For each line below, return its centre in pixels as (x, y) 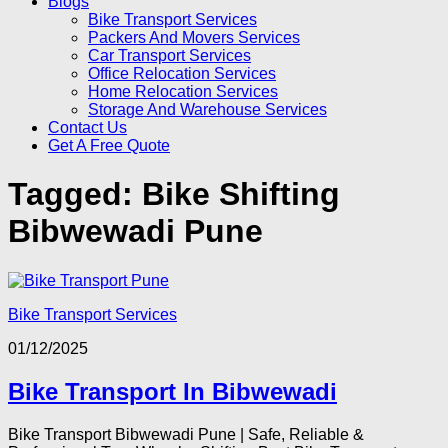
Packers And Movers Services (194, 37)
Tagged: (75, 194)
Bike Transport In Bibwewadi (172, 391)
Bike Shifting (241, 194)
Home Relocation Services (183, 91)
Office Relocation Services (182, 73)
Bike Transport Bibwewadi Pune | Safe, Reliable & (186, 434)
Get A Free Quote (109, 145)
